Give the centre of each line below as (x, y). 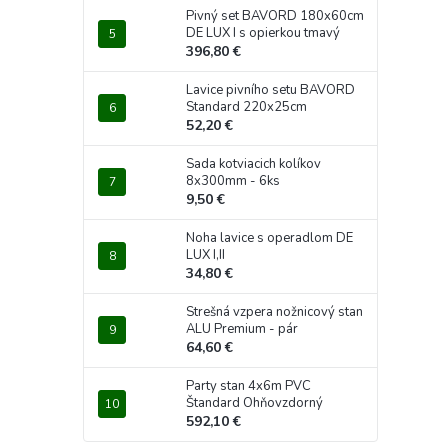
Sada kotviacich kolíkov (253, 163)
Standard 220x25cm (246, 106)
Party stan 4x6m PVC (248, 385)
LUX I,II (205, 254)
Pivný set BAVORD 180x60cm (275, 15)
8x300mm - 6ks (233, 180)
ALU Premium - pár (242, 328)
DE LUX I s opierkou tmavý (263, 32)
